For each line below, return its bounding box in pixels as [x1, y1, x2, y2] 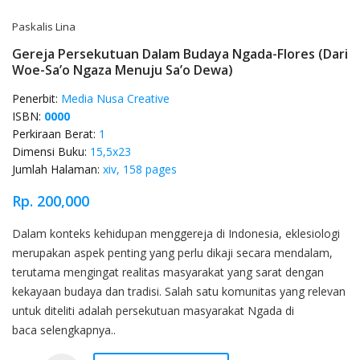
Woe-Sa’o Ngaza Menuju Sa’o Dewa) [12, 61, 233, 80]
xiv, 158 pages [103, 162, 177, 178]
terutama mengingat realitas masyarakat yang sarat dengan [12, 264, 324, 280]
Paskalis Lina [12, 19, 76, 35]
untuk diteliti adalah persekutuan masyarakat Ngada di [12, 303, 294, 319]
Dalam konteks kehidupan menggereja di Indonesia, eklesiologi [12, 226, 340, 242]
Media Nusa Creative [61, 91, 170, 107]
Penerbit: [12, 91, 61, 107]
